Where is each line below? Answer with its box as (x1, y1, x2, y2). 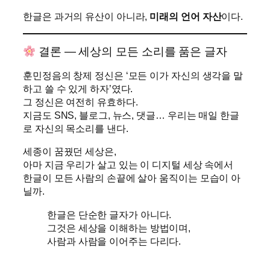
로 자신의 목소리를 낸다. (23, 123, 128, 134)
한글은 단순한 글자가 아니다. (47, 209, 172, 220)
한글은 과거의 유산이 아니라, (23, 11, 150, 22)
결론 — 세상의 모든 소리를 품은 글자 (36, 45, 227, 58)
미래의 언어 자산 (149, 11, 222, 22)
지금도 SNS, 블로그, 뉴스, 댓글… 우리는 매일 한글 (23, 110, 239, 121)
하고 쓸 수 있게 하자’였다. (23, 83, 133, 95)
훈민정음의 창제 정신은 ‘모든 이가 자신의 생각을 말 (23, 70, 243, 81)
